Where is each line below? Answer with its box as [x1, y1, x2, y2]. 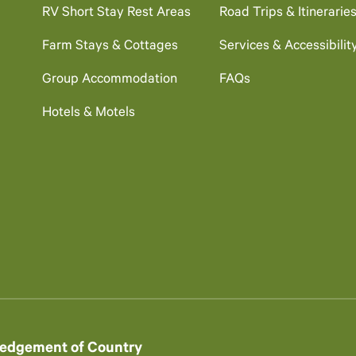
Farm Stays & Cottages [41, 39, 178, 55]
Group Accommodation [41, 72, 177, 88]
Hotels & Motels [41, 106, 135, 122]
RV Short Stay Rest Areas [41, 6, 191, 21]
